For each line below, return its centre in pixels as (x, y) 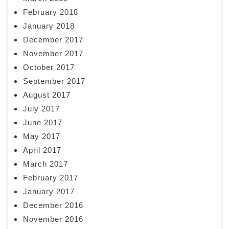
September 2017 (54, 81)
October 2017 (49, 67)
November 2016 (53, 219)
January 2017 (49, 192)
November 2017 (53, 54)
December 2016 (53, 205)
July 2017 (41, 109)
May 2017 (42, 136)
